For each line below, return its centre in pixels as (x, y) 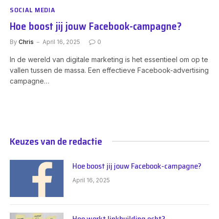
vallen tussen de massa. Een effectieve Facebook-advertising (109, 70)
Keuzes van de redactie (56, 141)
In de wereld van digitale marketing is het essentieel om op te (109, 59)
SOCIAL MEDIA (33, 10)
